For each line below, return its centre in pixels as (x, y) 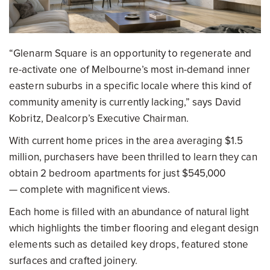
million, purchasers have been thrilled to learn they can (133, 157)
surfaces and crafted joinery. (73, 260)
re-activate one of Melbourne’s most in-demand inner (130, 69)
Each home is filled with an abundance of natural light (129, 212)
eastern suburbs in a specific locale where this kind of (130, 86)
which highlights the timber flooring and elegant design (134, 228)
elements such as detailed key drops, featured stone (129, 244)
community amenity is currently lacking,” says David (125, 102)
